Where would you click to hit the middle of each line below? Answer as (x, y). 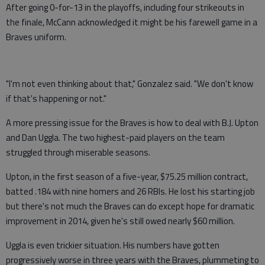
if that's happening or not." (56, 99)
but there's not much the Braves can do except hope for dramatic (130, 206)
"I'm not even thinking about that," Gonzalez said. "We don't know (130, 84)
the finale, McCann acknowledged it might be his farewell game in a (132, 22)
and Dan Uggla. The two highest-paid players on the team (115, 138)
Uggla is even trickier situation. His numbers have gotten (113, 245)
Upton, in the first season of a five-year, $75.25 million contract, (127, 177)
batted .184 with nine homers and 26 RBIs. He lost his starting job (130, 192)
